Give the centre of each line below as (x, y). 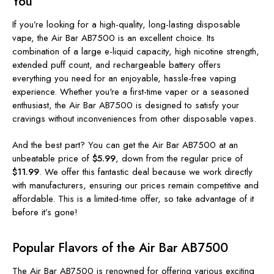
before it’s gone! (45, 212)
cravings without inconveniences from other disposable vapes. (134, 118)
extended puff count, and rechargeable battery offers (117, 65)
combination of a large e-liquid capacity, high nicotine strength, (136, 51)
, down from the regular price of (179, 158)
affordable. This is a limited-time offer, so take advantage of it (133, 198)
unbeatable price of (52, 158)
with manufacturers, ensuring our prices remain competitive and (135, 185)
